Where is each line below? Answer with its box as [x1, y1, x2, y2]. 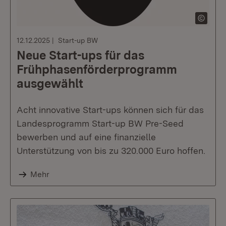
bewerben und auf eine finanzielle [17, 132, 156, 142]
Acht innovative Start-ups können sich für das [17, 104, 204, 115]
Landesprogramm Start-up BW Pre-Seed [17, 118, 184, 129]
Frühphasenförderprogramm [17, 62, 177, 77]
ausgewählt [17, 76, 83, 91]
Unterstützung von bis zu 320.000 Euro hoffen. [17, 145, 205, 156]
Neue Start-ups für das [17, 48, 144, 63]
